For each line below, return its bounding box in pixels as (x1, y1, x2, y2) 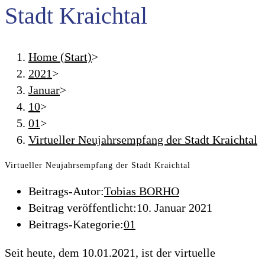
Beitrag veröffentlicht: (28, 201, 137, 214)
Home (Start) (28, 50, 92, 63)
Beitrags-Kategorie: (28, 217, 124, 231)
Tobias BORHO (104, 184, 179, 198)
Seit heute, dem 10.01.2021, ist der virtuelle (5, 245, 215, 259)
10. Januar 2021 (137, 201, 212, 214)
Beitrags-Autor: (28, 184, 104, 198)
